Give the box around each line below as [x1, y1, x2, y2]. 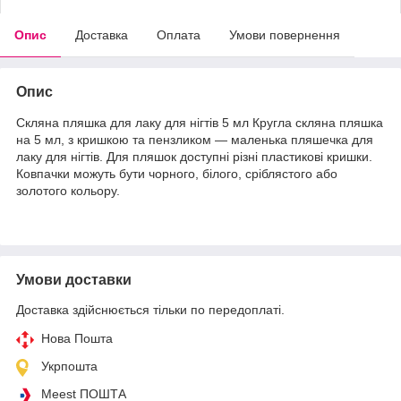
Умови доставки [16, 271, 132, 287]
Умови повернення [229, 27, 340, 42]
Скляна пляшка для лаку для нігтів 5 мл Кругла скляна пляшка [16, 115, 383, 130]
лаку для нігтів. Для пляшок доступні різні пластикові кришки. [16, 149, 372, 164]
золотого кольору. [16, 183, 120, 198]
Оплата [157, 27, 200, 42]
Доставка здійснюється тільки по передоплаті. [16, 302, 285, 317]
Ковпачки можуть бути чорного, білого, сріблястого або [16, 166, 337, 181]
